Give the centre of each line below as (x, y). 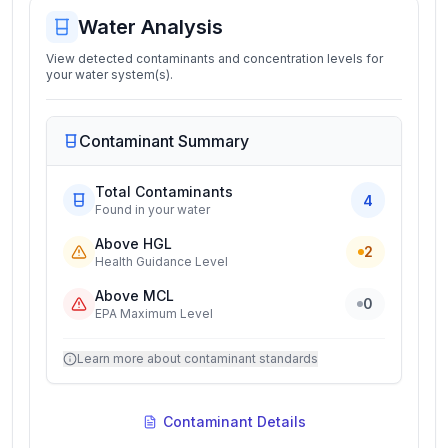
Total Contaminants (164, 191)
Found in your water (152, 209)
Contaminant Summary (164, 141)
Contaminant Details (234, 421)
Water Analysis (150, 27)
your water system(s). (109, 74)
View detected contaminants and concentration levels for (214, 58)
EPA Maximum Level (154, 313)
